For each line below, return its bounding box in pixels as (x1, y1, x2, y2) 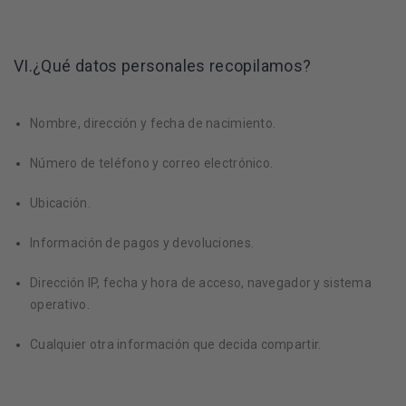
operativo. (30, 297, 90, 312)
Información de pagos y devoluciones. (30, 236, 255, 250)
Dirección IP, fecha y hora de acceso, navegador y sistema (30, 275, 372, 290)
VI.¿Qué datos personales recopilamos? (14, 56, 312, 75)
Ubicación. (30, 196, 91, 210)
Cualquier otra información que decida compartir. (30, 337, 322, 352)
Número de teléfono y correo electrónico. (30, 156, 274, 170)
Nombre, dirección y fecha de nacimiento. (30, 116, 276, 130)
